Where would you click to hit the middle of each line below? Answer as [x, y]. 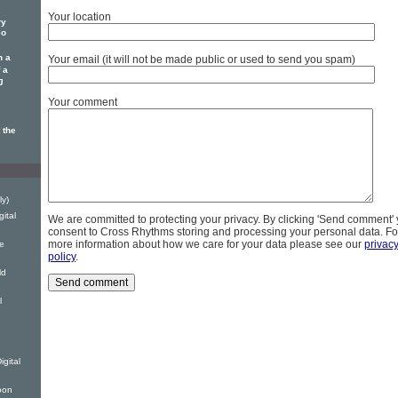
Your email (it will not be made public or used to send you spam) [202, 60]
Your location [80, 17]
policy [62, 257]
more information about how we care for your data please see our [206, 245]
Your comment [83, 103]
